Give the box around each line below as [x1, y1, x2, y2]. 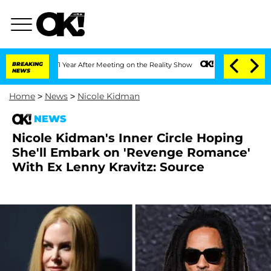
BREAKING [12, 60, 43, 67]
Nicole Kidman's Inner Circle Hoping [12, 131, 243, 145]
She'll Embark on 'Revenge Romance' [12, 145, 250, 160]
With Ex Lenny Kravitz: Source [12, 160, 204, 174]
